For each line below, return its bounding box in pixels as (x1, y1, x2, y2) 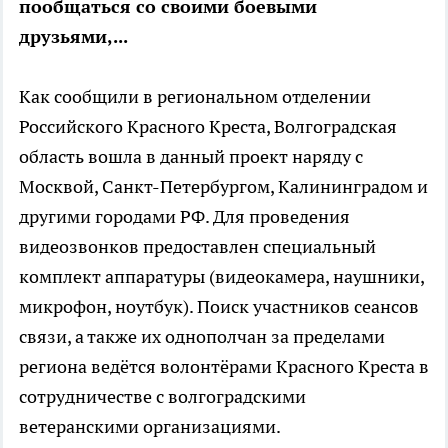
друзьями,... (19, 25, 128, 48)
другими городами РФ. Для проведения (19, 205, 350, 228)
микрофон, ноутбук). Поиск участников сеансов (19, 295, 419, 318)
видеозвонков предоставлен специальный (19, 235, 376, 258)
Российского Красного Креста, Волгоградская (19, 115, 397, 138)
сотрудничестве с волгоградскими (19, 385, 306, 408)
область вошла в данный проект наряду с (19, 145, 363, 168)
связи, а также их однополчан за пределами (19, 325, 385, 348)
